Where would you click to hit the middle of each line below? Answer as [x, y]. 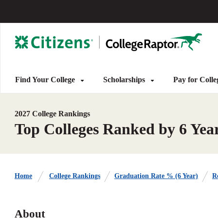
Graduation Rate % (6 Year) [156, 176]
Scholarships [125, 80]
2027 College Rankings [52, 114]
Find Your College [46, 80]
